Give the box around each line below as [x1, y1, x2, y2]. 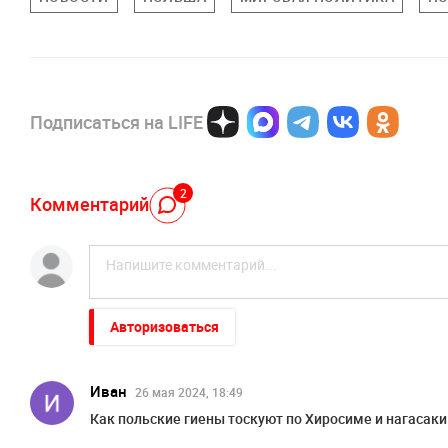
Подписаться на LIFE [30, 110, 203, 134]
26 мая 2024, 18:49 [135, 384, 243, 400]
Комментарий [30, 191, 149, 216]
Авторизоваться [110, 317, 219, 336]
